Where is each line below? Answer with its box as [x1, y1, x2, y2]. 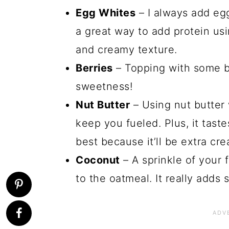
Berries [76, 62, 113, 74]
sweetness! [76, 80, 132, 93]
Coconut [76, 154, 120, 166]
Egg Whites [76, 7, 135, 19]
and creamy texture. [76, 43, 177, 56]
